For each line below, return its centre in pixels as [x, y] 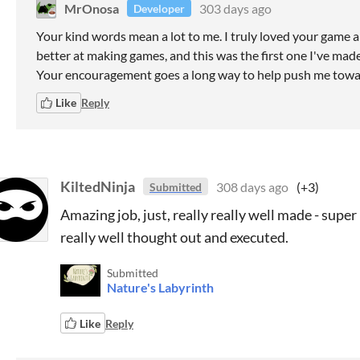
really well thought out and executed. [174, 237]
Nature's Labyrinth [160, 287]
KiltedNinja [98, 186]
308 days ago [252, 186]
